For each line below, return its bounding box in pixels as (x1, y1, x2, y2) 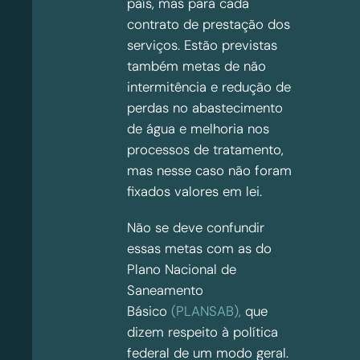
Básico (127, 302, 171, 321)
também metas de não (127, 57, 266, 76)
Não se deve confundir (127, 219, 264, 237)
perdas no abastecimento (127, 99, 283, 117)
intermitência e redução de (127, 78, 291, 96)
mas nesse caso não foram (127, 162, 292, 180)
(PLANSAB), (171, 302, 241, 321)
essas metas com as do (127, 239, 272, 258)
